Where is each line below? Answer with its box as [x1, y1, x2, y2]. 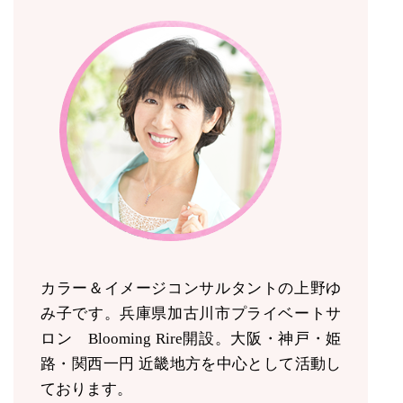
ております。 [40, 381, 132, 398]
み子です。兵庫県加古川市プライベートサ [40, 305, 342, 322]
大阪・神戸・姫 [230, 330, 342, 347]
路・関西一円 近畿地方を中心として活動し [40, 355, 342, 372]
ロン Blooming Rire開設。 [40, 330, 231, 347]
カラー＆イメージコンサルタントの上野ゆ [40, 280, 342, 297]
